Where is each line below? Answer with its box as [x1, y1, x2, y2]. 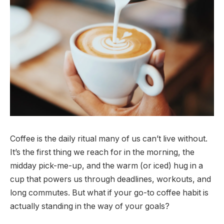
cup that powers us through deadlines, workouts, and [10, 174, 211, 184]
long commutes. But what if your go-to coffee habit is [10, 187, 208, 197]
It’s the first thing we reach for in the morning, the [10, 147, 194, 157]
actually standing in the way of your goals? [10, 201, 169, 211]
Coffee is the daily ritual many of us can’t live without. [10, 133, 207, 143]
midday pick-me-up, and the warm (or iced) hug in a [10, 160, 203, 170]
